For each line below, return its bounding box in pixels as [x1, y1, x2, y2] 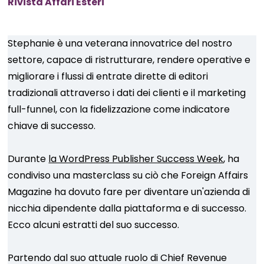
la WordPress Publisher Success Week [48, 152, 224, 166]
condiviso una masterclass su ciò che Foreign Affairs [8, 169, 249, 182]
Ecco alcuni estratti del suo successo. [8, 218, 180, 232]
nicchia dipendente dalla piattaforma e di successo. [8, 202, 247, 215]
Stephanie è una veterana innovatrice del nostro [8, 37, 233, 50]
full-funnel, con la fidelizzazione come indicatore [8, 103, 230, 116]
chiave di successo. [8, 119, 96, 133]
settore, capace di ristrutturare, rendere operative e [8, 53, 251, 67]
